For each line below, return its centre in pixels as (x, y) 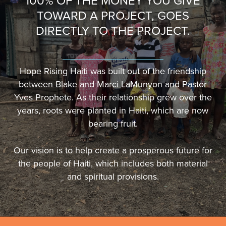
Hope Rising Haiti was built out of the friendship (113, 71)
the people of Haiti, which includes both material (113, 164)
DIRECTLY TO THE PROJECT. (113, 31)
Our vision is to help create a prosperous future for (113, 151)
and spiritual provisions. (113, 177)
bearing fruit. (113, 124)
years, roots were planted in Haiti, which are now (113, 111)
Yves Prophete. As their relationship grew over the (113, 98)
